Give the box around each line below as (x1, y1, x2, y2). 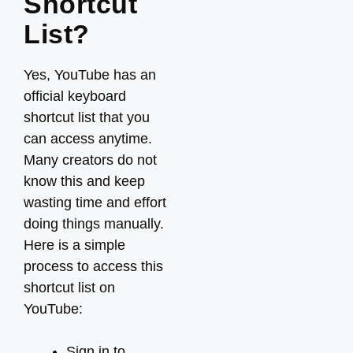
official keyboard (24, 88, 126, 104)
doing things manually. (24, 216, 164, 232)
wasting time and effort (24, 195, 166, 210)
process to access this (24, 258, 163, 274)
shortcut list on (24, 280, 115, 295)
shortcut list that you (24, 110, 150, 125)
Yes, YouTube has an (24, 67, 156, 83)
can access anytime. (24, 131, 152, 147)
